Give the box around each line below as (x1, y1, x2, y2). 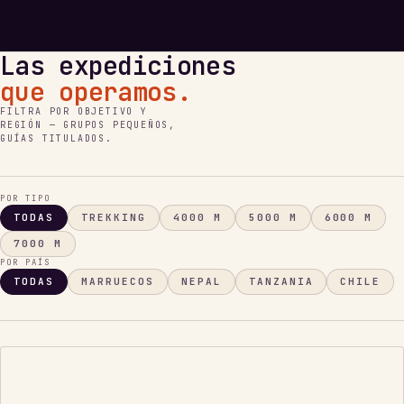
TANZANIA (248, 275, 314, 289)
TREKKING (80, 211, 146, 225)
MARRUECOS (80, 275, 154, 289)
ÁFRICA (23, 389, 60, 400)
